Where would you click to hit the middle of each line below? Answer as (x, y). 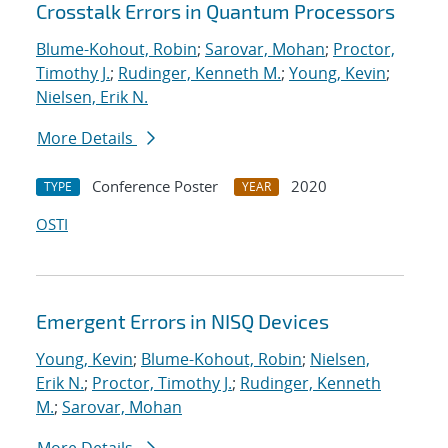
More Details (87, 138)
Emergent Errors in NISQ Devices (182, 321)
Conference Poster (155, 186)
